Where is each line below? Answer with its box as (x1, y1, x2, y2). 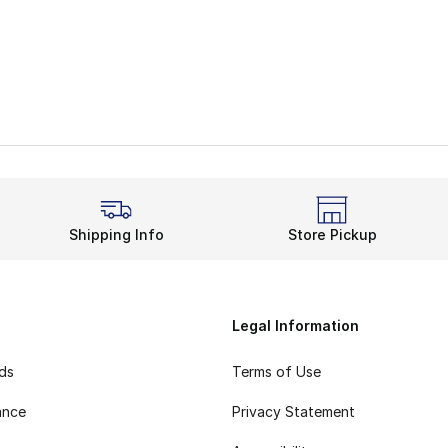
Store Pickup (287, 226, 377, 243)
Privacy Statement (232, 402, 355, 420)
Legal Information (232, 317, 359, 334)
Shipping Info (68, 226, 164, 243)
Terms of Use (232, 362, 321, 380)
